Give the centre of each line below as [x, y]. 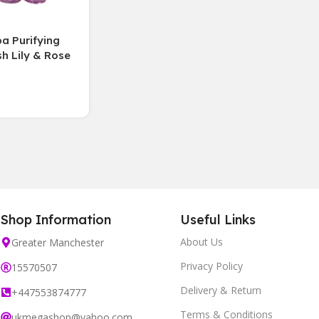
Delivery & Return [221, 290]
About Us [202, 242]
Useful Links [218, 220]
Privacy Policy [212, 266]
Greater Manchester [58, 242]
